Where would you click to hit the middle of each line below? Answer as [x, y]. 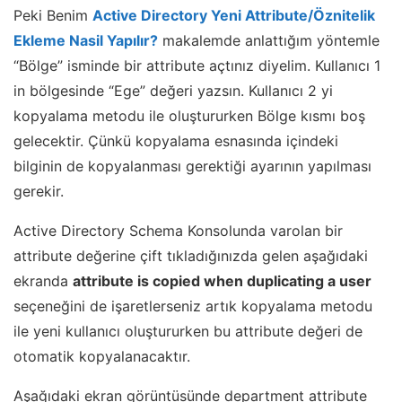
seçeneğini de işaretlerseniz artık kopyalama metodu [193, 306]
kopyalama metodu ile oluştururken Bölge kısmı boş [189, 116]
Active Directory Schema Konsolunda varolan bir [178, 231]
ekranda [43, 281]
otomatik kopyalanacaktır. [102, 357]
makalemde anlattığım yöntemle [269, 41]
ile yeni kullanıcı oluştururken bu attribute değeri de [188, 332]
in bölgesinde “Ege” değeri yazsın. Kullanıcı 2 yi [173, 91]
